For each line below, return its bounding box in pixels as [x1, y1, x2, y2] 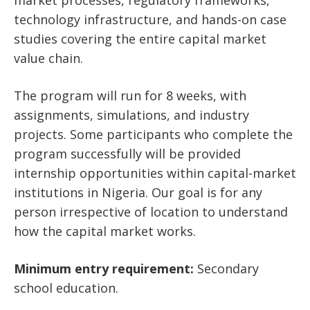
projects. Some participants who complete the [14, 125, 293, 143]
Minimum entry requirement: [14, 259, 194, 277]
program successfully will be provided [14, 145, 241, 162]
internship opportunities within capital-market [14, 164, 296, 181]
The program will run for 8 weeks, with [14, 86, 246, 104]
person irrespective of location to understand [14, 203, 288, 220]
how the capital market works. [14, 222, 196, 239]
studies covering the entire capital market [14, 30, 266, 47]
